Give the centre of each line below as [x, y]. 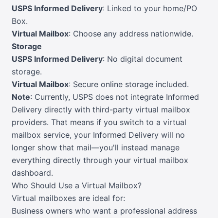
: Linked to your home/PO [150, 9]
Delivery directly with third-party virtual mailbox [101, 110]
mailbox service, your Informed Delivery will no [98, 135]
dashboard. [32, 173]
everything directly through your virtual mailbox [100, 160]
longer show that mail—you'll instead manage [96, 148]
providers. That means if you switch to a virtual [99, 122]
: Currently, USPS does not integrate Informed [115, 97]
